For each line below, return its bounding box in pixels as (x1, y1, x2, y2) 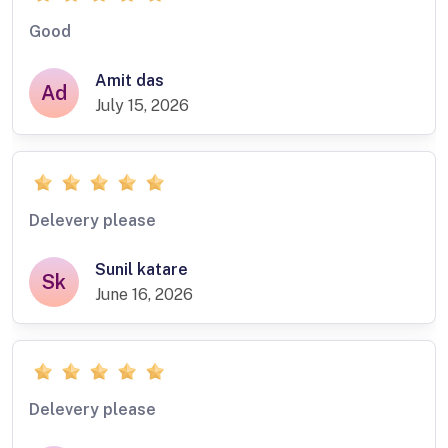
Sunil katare (95, 260, 188, 280)
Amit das (95, 71, 164, 91)
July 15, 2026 (95, 96, 189, 116)
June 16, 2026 (95, 285, 193, 305)
